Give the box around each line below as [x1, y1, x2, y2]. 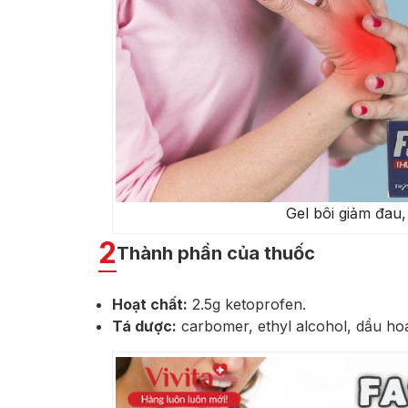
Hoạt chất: [112, 295, 188, 314]
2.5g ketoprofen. [188, 295, 306, 314]
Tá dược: [112, 317, 177, 336]
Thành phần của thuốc [117, 242, 315, 265]
